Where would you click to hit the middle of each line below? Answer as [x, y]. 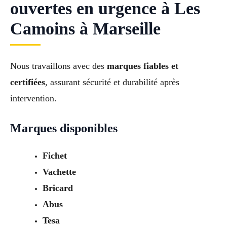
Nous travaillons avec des [59, 66]
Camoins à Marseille [85, 28]
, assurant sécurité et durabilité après [112, 82]
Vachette [59, 172]
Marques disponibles [64, 128]
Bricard [58, 188]
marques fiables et [143, 66]
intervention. [33, 98]
